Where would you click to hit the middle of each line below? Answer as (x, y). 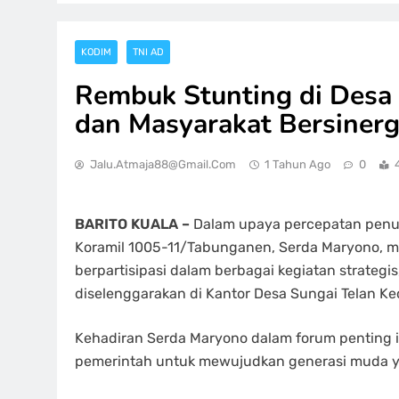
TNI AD (148, 52)
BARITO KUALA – (132, 224)
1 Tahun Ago (297, 164)
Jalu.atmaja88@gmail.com (163, 164)
